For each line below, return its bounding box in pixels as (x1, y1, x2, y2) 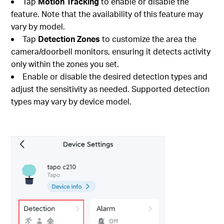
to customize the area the (100, 33, 197, 44)
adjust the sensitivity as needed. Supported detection (11, 83, 210, 94)
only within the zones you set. (11, 58, 119, 69)
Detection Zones (38, 33, 100, 44)
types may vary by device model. (11, 95, 132, 106)
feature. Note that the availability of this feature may (11, 8, 203, 19)
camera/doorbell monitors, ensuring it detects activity (11, 45, 211, 56)
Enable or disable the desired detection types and (22, 70, 208, 81)
